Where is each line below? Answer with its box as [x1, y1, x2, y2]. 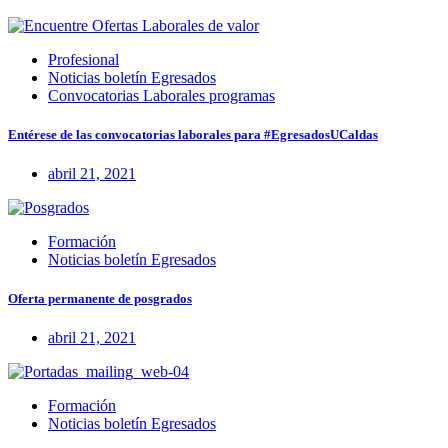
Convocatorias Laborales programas [48, 86, 275, 104]
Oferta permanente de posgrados [8, 291, 192, 307]
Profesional [48, 50, 119, 68]
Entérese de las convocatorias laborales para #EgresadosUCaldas [8, 126, 378, 142]
